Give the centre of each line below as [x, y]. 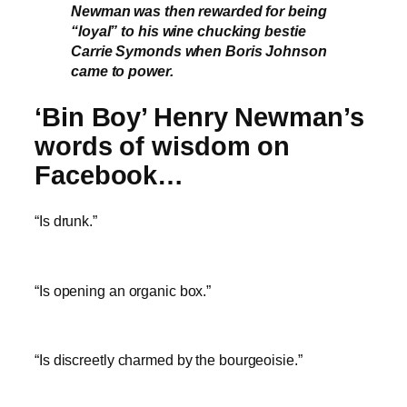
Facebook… [109, 175]
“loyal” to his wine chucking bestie [189, 31]
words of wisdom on [163, 146]
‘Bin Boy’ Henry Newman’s [199, 117]
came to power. [122, 71]
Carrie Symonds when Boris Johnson [199, 51]
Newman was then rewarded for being [199, 11]
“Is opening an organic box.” [123, 290]
